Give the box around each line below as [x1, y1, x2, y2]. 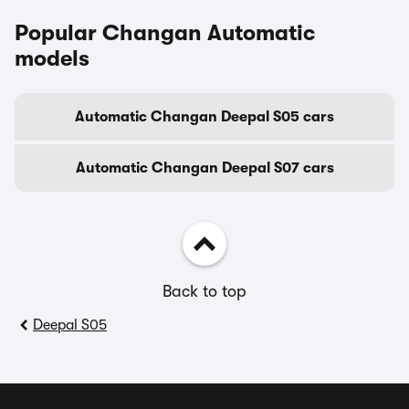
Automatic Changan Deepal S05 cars [75, 109, 334, 125]
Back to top [163, 282, 246, 300]
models [15, 46, 89, 71]
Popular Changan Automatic [15, 20, 315, 46]
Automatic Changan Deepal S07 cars [75, 160, 334, 176]
